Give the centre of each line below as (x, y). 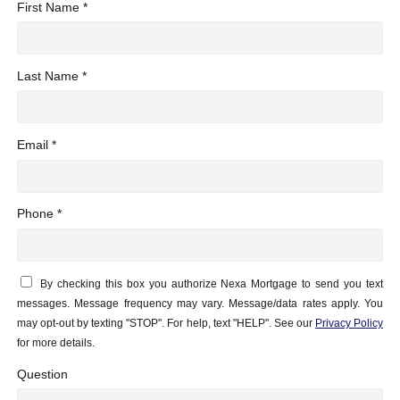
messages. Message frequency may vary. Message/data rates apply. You (200, 304)
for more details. (56, 343)
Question (42, 374)
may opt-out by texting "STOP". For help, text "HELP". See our (166, 324)
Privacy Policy (349, 324)
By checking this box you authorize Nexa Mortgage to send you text (212, 284)
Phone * (39, 214)
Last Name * (52, 75)
